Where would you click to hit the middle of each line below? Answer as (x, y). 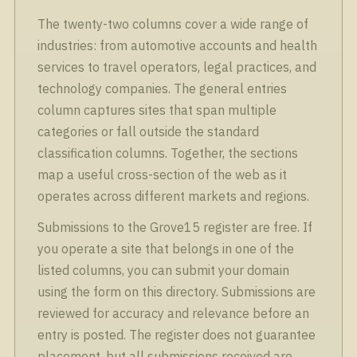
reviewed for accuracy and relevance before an (173, 313)
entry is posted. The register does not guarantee (177, 335)
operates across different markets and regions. (173, 196)
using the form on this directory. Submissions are (177, 292)
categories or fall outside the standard (148, 131)
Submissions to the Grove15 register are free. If (175, 227)
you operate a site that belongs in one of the (166, 249)
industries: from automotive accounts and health (177, 45)
